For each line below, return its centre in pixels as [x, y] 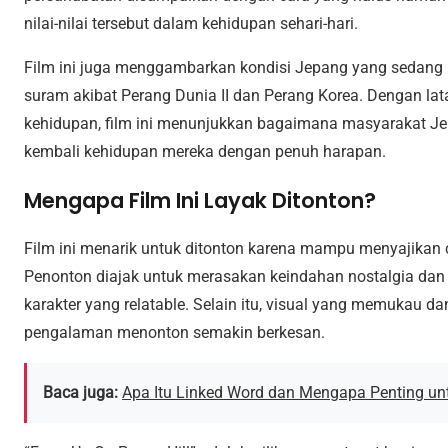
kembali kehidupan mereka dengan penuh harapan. [205, 152]
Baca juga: [80, 393]
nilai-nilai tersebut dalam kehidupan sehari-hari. [191, 24]
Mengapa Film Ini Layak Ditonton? [200, 201]
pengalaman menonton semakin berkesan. [174, 333]
